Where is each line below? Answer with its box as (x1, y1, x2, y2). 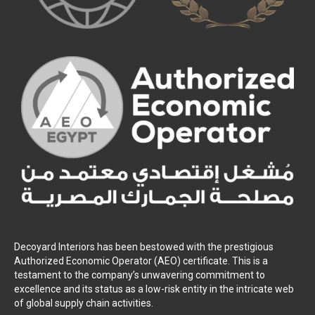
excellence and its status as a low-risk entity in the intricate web (14, 283, 294, 295)
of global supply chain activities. (14, 297, 153, 309)
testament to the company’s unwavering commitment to (14, 269, 265, 281)
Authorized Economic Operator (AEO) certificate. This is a (14, 255, 268, 267)
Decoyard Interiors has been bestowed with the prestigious (14, 241, 274, 253)
